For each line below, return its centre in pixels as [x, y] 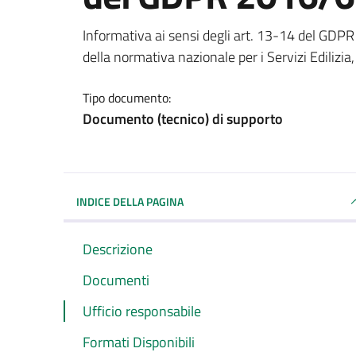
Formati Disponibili [139, 342]
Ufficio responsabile [142, 311]
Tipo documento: [127, 97]
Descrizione [118, 249]
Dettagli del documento [211, 39]
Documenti [116, 280]
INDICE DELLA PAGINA [130, 201]
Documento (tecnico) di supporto [183, 118]
